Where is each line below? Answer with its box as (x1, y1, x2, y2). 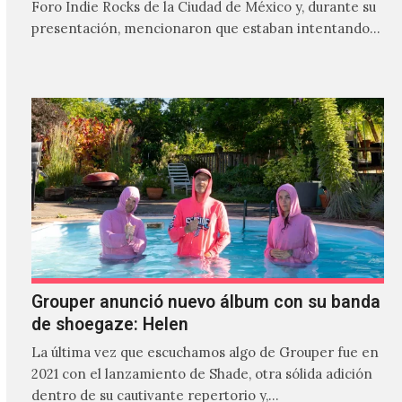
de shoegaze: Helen (31, 313, 188, 335)
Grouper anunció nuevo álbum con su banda (31, 291, 380, 312)
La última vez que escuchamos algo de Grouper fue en (31, 344, 379, 362)
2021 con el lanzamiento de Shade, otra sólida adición (31, 365, 372, 383)
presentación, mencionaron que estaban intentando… (31, 19, 380, 37)
